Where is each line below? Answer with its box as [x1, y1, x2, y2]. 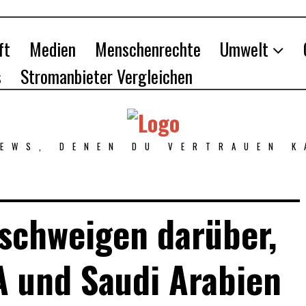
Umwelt [220, 36, 268, 62]
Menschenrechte [95, 36, 201, 62]
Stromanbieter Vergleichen [20, 63, 193, 89]
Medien [29, 36, 76, 62]
